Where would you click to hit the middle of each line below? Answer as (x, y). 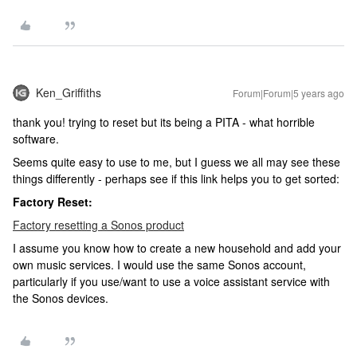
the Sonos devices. (61, 298)
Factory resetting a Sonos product (98, 225)
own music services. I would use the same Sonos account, (159, 265)
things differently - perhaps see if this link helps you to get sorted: (176, 178)
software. (36, 139)
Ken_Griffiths (69, 92)
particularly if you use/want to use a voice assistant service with (171, 281)
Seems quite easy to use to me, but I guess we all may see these (177, 162)
